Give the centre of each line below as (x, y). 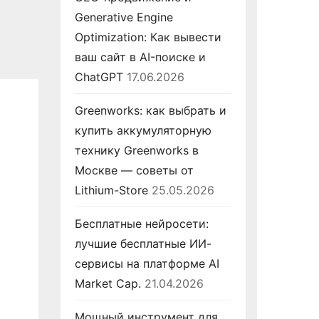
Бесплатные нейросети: (141, 224)
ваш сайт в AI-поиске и (140, 57)
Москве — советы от (134, 170)
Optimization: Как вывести (148, 37)
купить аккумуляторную (143, 130)
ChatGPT (99, 77)
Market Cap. (108, 283)
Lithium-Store (111, 190)
